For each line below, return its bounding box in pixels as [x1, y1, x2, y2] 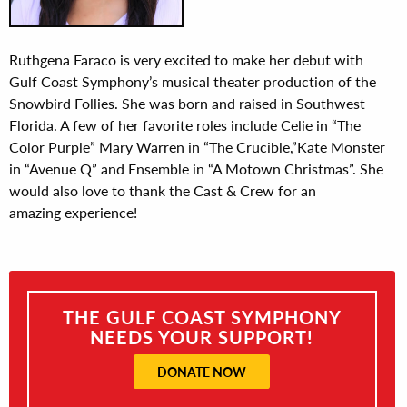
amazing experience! [9, 202, 137, 223]
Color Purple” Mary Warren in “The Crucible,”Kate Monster [9, 136, 385, 157]
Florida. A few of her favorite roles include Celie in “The [9, 114, 361, 135]
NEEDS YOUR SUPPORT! [90, 323, 314, 350]
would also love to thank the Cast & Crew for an [9, 180, 316, 201]
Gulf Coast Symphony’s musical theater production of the [9, 71, 376, 92]
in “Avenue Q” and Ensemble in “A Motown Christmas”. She [9, 158, 383, 179]
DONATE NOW [157, 362, 247, 381]
